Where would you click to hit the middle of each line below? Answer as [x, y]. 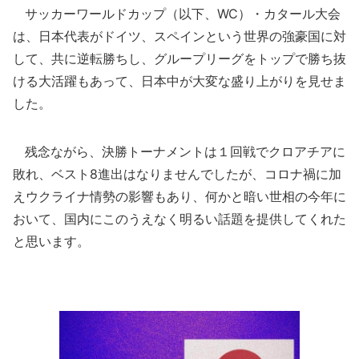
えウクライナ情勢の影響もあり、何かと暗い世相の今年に [179, 196]
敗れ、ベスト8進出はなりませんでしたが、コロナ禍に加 [177, 174]
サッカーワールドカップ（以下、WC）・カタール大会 [177, 14]
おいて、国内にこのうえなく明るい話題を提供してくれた [179, 219]
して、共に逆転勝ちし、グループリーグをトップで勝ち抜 [179, 58]
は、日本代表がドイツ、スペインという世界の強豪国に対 [179, 36]
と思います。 [51, 241]
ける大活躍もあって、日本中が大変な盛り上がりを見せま [179, 81]
